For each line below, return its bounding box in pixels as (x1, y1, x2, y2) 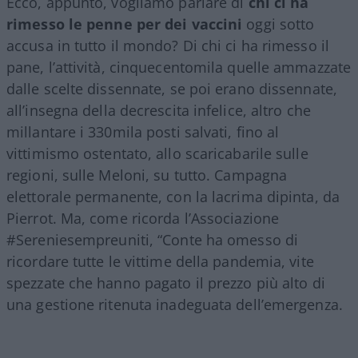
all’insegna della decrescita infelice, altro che (6, 100, 311, 120)
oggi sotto (242, 14, 315, 34)
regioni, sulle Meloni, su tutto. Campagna (6, 165, 288, 185)
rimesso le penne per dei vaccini (6, 14, 243, 34)
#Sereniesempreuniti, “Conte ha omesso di (6, 229, 299, 249)
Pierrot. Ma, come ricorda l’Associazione (6, 208, 280, 228)
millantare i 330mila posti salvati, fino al (6, 121, 280, 141)
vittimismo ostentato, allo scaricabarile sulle (6, 143, 308, 163)
